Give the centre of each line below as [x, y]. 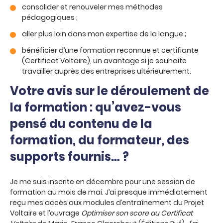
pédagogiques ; [50, 17]
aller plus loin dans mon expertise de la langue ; [104, 34]
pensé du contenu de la [81, 124]
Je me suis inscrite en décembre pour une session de [103, 182]
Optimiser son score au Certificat [137, 213]
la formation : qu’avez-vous [96, 107]
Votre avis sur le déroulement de [110, 91]
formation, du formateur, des [100, 140]
